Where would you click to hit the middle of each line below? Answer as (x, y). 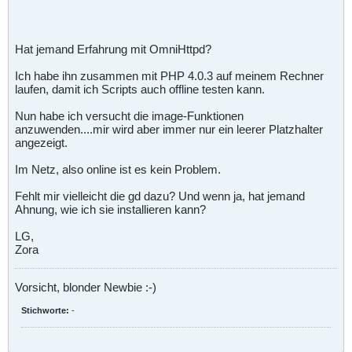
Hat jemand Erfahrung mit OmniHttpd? (113, 49)
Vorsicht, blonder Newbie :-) (86, 287)
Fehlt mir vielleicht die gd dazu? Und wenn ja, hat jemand (160, 196)
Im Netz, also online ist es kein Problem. (118, 169)
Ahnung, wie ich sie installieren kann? (110, 209)
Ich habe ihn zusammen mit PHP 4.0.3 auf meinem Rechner (169, 75)
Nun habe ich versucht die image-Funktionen (129, 115)
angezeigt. (41, 142)
